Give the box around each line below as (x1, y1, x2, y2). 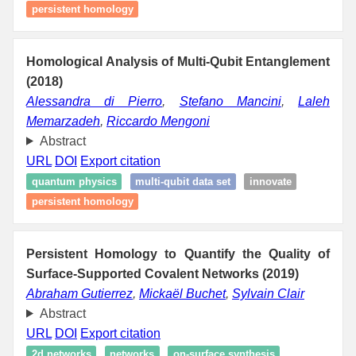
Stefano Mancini (179, 94, 281, 108)
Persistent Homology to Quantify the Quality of (26, 246, 330, 261)
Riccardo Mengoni (106, 114, 210, 128)
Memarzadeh (26, 114, 100, 128)
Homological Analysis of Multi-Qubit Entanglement (26, 54, 330, 68)
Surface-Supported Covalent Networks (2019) (26, 266, 299, 281)
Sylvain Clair (232, 286, 304, 300)
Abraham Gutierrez (26, 286, 133, 300)
